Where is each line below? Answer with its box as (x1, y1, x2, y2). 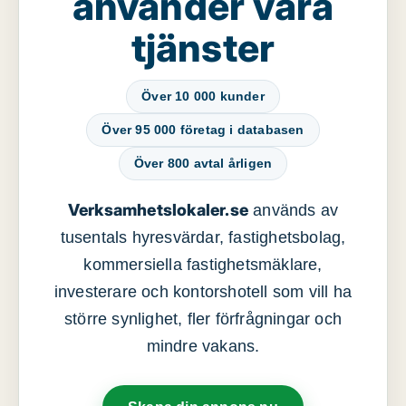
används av (248, 201, 339, 220)
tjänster (130, 24, 275, 72)
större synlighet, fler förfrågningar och (64, 310, 342, 329)
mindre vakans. (146, 337, 260, 356)
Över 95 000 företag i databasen (101, 122, 304, 138)
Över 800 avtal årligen (133, 156, 273, 171)
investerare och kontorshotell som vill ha (53, 283, 353, 302)
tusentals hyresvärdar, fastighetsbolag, (60, 228, 346, 247)
